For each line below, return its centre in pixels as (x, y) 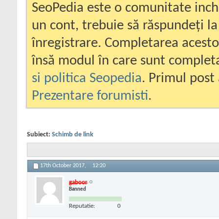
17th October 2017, (64, 166)
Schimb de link (73, 135)
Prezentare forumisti (90, 96)
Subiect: (39, 135)
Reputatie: (82, 206)
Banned (77, 189)
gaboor (78, 182)
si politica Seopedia (87, 78)
